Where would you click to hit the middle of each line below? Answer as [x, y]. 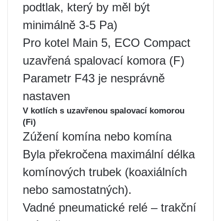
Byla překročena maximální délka [109, 154]
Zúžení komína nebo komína [97, 136]
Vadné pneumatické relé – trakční [110, 207]
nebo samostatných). [77, 190]
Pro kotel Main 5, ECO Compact [107, 43]
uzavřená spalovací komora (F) [104, 60]
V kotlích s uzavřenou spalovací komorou [104, 111]
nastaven [46, 96]
